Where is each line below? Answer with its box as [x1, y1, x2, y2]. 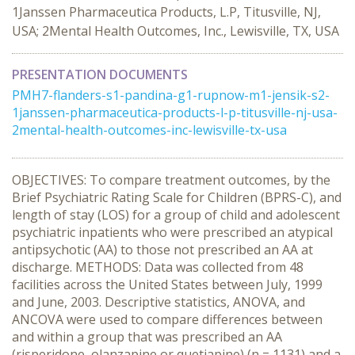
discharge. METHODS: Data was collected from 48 [12, 258, 303, 276]
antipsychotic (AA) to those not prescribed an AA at [12, 241, 313, 258]
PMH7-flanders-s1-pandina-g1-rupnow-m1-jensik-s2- [12, 86, 330, 104]
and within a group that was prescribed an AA [12, 328, 282, 345]
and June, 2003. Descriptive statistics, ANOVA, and [12, 293, 305, 311]
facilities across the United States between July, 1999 [12, 276, 323, 293]
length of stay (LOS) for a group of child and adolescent [12, 206, 340, 223]
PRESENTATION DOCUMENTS [12, 66, 188, 83]
